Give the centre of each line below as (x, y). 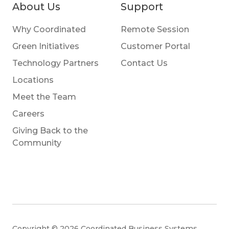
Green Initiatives (46, 47)
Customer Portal (155, 47)
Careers (28, 113)
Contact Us (144, 63)
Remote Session (155, 30)
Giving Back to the (50, 130)
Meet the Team (44, 97)
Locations (33, 80)
